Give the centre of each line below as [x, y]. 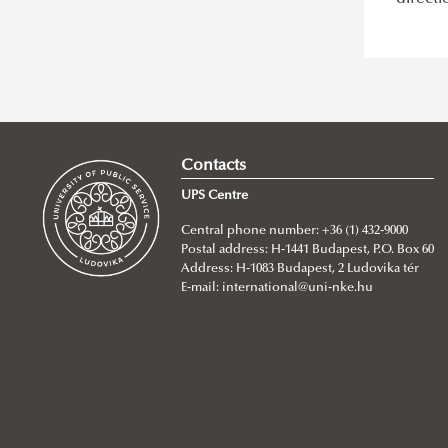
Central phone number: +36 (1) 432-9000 [295, 231]
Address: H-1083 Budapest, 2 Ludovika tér [299, 269]
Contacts [213, 166]
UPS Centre [214, 196]
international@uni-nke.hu [297, 288]
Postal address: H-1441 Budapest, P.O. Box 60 [307, 250]
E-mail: [201, 288]
